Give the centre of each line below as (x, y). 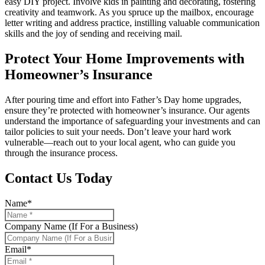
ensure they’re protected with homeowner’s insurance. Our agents (127, 110)
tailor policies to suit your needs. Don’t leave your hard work (118, 131)
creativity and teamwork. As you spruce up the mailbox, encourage (129, 12)
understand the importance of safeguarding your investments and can (132, 121)
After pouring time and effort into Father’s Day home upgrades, (123, 99)
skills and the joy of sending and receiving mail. (93, 33)
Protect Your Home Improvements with (125, 58)
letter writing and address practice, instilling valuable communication (132, 22)
